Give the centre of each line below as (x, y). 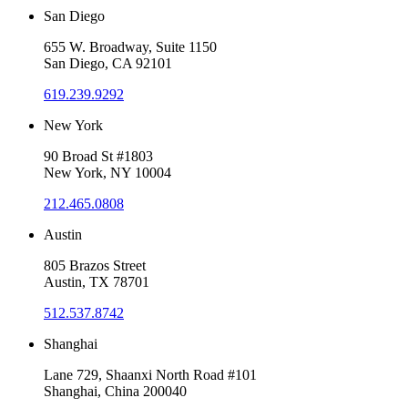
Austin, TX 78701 (97, 282)
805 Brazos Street (95, 266)
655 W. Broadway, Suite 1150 (130, 47)
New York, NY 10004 (107, 173)
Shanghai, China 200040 (115, 392)
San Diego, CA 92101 (108, 64)
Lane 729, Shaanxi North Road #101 (150, 375)
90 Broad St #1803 (98, 157)
